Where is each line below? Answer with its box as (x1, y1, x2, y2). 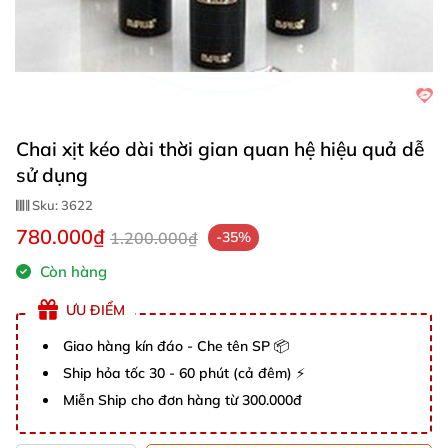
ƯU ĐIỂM (66, 300, 125, 319)
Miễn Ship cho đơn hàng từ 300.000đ (63, 391, 302, 409)
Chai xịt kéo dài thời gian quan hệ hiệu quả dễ (16, 137, 424, 161)
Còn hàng (36, 262, 107, 281)
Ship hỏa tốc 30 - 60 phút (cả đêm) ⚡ (63, 364, 305, 382)
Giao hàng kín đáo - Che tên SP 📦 (63, 337, 289, 355)
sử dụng (16, 163, 88, 187)
